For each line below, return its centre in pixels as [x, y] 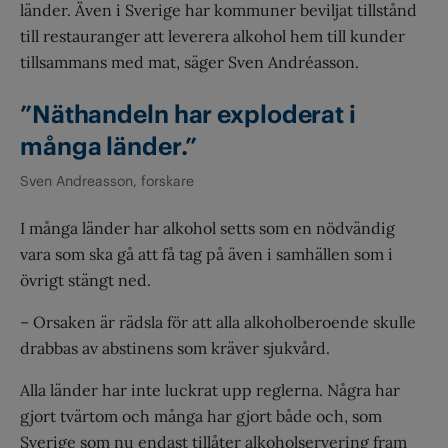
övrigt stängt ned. [85, 279]
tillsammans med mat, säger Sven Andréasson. [189, 61]
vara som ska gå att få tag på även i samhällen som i [206, 253]
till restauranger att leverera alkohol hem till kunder [212, 35]
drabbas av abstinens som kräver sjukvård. [175, 347]
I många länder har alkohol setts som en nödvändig [207, 227]
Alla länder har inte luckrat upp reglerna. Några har [210, 389]
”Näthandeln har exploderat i [188, 114]
